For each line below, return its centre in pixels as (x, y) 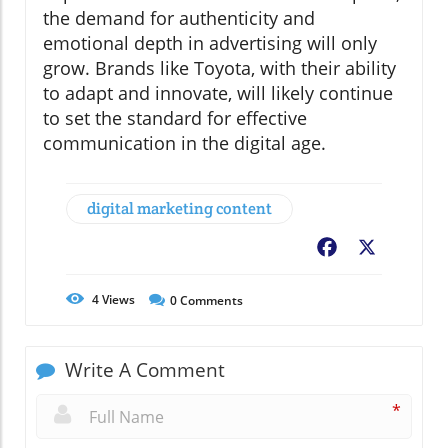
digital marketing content (179, 208)
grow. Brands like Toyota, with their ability (219, 67)
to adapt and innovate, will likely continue (218, 92)
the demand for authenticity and (179, 17)
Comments (210, 300)
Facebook (376, 248)
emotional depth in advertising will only (210, 42)
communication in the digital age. (184, 142)
